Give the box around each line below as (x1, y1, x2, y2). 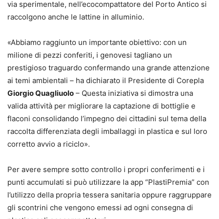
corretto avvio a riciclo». (7, 139, 90, 149)
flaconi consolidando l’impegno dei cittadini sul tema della (7, 114, 206, 124)
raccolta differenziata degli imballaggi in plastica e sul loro (7, 127, 207, 136)
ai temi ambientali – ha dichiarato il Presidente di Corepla (7, 76, 204, 86)
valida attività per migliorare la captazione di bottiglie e (7, 101, 196, 111)
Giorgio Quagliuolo (7, 88, 74, 98)
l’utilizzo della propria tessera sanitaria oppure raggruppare (7, 190, 212, 200)
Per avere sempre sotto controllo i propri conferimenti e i (7, 165, 205, 175)
